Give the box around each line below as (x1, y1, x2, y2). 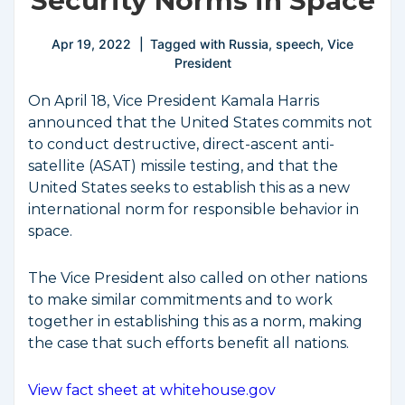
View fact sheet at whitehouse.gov (28, 381, 276, 399)
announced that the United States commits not (28, 114, 372, 131)
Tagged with (150, 36, 230, 52)
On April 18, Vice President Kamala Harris (28, 92, 319, 109)
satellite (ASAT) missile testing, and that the (28, 157, 338, 174)
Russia (229, 36, 269, 52)
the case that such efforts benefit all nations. (28, 334, 349, 352)
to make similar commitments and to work (28, 291, 333, 308)
